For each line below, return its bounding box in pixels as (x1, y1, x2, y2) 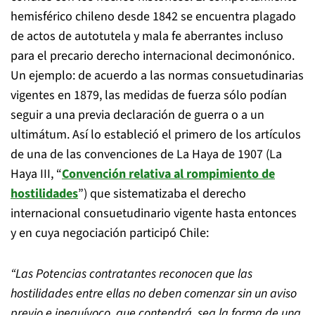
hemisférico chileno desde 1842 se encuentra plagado (11, 8, 296, 25)
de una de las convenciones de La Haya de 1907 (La (11, 146, 282, 163)
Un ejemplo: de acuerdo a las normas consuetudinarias (11, 67, 304, 84)
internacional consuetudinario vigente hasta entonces (11, 205, 297, 222)
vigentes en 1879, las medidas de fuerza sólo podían (11, 86, 287, 104)
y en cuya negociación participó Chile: (11, 224, 209, 242)
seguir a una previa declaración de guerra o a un (11, 106, 264, 124)
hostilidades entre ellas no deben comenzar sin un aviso (11, 285, 297, 302)
